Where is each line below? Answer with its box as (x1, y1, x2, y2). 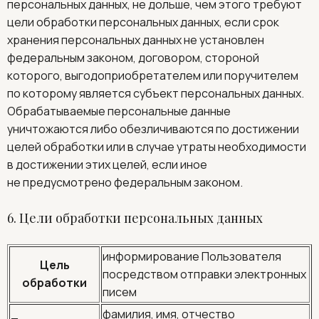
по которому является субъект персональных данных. (7, 85, 304, 101)
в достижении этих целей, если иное (7, 157, 207, 172)
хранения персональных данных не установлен (7, 32, 264, 48)
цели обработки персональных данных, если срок (7, 14, 279, 30)
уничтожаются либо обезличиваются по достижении (7, 121, 299, 137)
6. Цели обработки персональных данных (7, 209, 263, 226)
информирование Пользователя (103, 249, 281, 264)
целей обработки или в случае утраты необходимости (7, 139, 306, 155)
